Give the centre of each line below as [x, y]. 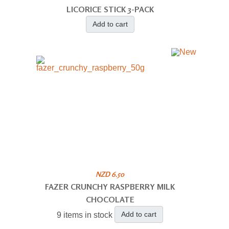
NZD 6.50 [110, 174]
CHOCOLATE [110, 199]
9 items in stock [85, 215]
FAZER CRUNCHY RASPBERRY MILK [110, 186]
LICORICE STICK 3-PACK [110, 9]
